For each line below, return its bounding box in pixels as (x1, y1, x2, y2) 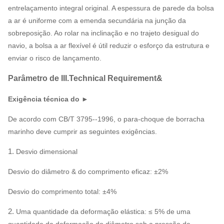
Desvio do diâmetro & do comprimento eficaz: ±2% (8, 167, 168, 176)
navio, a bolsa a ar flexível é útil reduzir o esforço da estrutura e (8, 41, 209, 50)
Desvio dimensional (16, 147, 77, 156)
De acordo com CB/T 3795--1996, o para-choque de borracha (8, 115, 204, 123)
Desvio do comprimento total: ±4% (8, 187, 116, 196)
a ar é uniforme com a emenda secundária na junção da (8, 16, 186, 25)
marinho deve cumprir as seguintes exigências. (8, 127, 157, 136)
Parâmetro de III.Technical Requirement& (8, 74, 162, 83)
